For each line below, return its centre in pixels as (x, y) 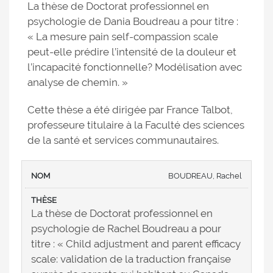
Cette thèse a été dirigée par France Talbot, (130, 110)
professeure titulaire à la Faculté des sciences (136, 125)
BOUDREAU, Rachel (205, 176)
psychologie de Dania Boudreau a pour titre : (133, 22)
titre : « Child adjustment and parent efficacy (136, 244)
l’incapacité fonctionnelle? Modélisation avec (135, 67)
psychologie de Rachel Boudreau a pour (126, 229)
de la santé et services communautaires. (123, 140)
